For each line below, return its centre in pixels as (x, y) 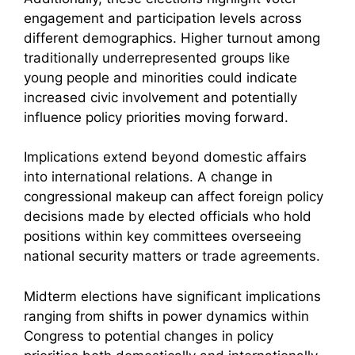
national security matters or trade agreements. (172, 256)
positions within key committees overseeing (162, 237)
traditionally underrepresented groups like (157, 57)
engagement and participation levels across (163, 18)
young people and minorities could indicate (160, 77)
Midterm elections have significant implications (172, 296)
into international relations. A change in (148, 177)
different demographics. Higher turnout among (172, 38)
